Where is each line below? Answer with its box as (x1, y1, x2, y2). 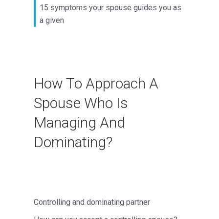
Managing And (34, 114, 125, 131)
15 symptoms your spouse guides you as (40, 3, 182, 13)
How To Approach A (34, 75, 158, 92)
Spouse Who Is (34, 94, 128, 112)
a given (40, 16, 65, 25)
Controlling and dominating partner (34, 197, 150, 207)
